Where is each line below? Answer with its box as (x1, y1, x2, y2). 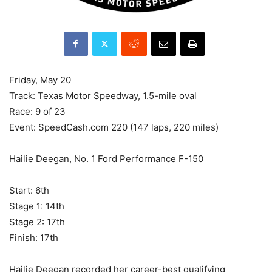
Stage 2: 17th (9, 216, 65, 228)
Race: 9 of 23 (9, 105, 66, 117)
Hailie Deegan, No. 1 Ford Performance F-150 (9, 152, 203, 165)
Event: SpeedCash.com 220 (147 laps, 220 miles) (9, 121, 219, 133)
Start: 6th (9, 184, 49, 196)
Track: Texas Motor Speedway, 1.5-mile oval (9, 89, 197, 101)
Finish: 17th (9, 231, 58, 243)
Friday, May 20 (9, 73, 71, 86)
